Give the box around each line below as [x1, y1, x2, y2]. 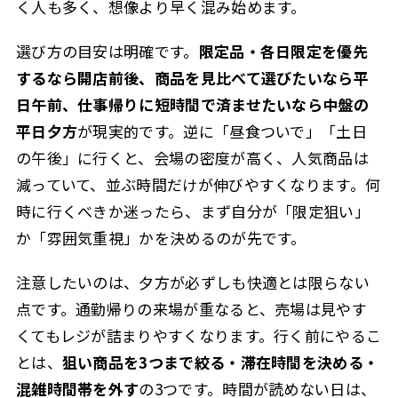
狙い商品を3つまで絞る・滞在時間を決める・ [61, 351, 379, 374]
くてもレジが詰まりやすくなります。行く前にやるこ [15, 324, 382, 347]
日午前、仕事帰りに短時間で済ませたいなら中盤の [15, 92, 369, 115]
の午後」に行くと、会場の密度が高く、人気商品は [15, 146, 369, 169]
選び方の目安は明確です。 [15, 39, 199, 62]
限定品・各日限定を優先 [198, 39, 368, 62]
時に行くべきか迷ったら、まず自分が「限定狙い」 [15, 199, 370, 222]
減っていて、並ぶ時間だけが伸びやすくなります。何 [15, 172, 381, 195]
